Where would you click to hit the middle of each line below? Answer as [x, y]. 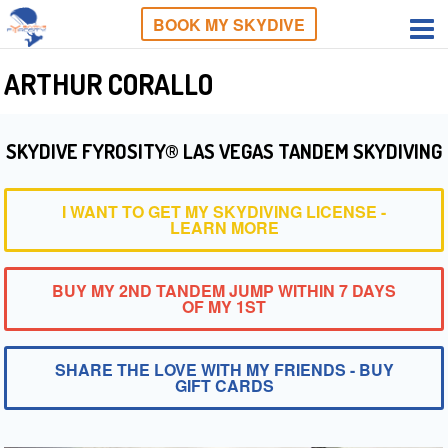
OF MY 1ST [224, 306]
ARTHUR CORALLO [109, 84]
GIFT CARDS [224, 385]
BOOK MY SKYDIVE [229, 24]
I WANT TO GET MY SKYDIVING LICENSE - [224, 211]
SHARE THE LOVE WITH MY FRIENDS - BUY [224, 369]
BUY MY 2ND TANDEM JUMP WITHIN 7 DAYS [224, 290]
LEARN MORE [224, 227]
